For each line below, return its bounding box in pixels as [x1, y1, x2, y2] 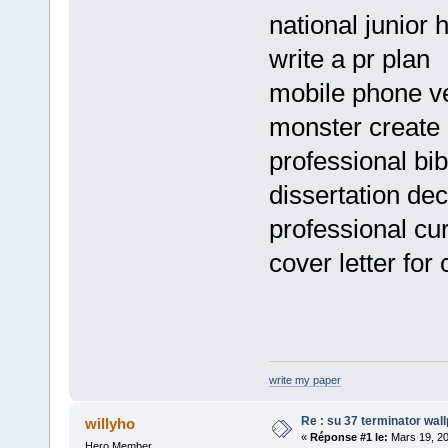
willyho [85, 414, 136, 432]
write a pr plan [268, 44, 430, 75]
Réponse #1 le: [309, 430, 388, 443]
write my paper [268, 373, 341, 386]
